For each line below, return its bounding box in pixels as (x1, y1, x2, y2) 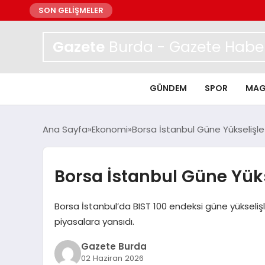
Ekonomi (92, 122, 128, 135)
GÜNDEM (150, 82, 187, 94)
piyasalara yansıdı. (54, 215, 134, 228)
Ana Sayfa (43, 122, 88, 135)
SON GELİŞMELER (38, 5, 104, 16)
